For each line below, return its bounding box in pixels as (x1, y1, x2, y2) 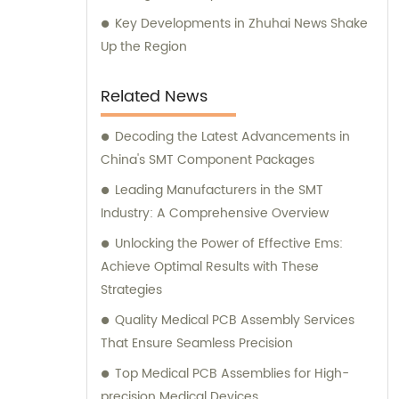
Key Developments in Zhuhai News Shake (115, 12, 368, 34)
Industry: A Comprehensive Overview (101, 202, 329, 224)
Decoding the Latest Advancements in (115, 126, 350, 147)
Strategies (101, 279, 162, 300)
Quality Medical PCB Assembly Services (115, 309, 354, 330)
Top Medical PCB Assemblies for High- (115, 362, 349, 384)
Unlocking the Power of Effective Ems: (115, 232, 343, 254)
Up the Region (101, 36, 187, 57)
